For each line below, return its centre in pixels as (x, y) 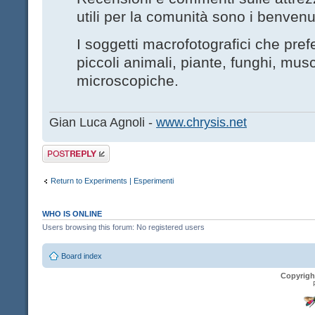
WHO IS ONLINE (72, 213)
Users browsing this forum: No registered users (123, 227)
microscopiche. (128, 81)
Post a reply (63, 149)
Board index (82, 256)
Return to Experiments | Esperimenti (112, 181)
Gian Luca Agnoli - (103, 122)
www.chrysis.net (201, 122)
